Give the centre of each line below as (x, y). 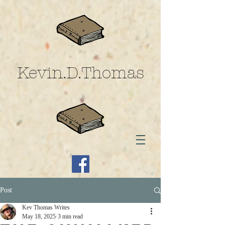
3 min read (70, 216)
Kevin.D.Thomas (80, 73)
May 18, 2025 (39, 216)
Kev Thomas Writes (46, 207)
